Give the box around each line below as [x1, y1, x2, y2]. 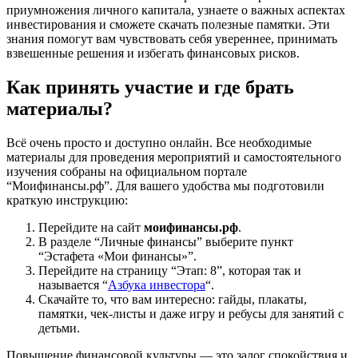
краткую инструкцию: [6, 193, 128, 207]
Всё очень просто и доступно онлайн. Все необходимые [6, 135, 312, 149]
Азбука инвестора [108, 277, 205, 292]
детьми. [38, 320, 80, 335]
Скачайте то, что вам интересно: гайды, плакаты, [38, 292, 307, 306]
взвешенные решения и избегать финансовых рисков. [6, 46, 300, 61]
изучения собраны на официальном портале [6, 164, 247, 178]
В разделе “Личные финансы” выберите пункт [38, 234, 293, 249]
